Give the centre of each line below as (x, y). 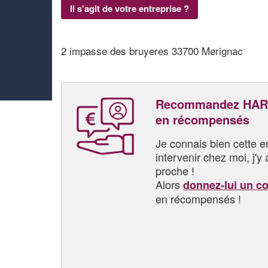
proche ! (175, 170)
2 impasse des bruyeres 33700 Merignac (152, 51)
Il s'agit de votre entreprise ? (130, 8)
